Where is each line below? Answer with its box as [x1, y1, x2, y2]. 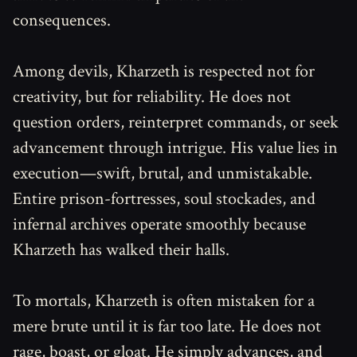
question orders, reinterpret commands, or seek [13, 111, 339, 134]
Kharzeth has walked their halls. [13, 238, 229, 261]
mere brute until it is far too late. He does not [13, 315, 321, 338]
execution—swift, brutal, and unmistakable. [13, 162, 312, 185]
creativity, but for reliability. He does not [13, 85, 291, 108]
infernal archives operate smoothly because [13, 213, 306, 236]
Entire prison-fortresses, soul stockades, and [13, 187, 316, 210]
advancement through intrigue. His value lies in [13, 136, 338, 159]
